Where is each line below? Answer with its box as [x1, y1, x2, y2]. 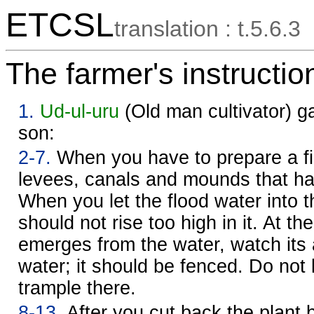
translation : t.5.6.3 [114, 16, 301, 41]
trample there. [18, 277, 136, 299]
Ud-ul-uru [40, 100, 119, 122]
